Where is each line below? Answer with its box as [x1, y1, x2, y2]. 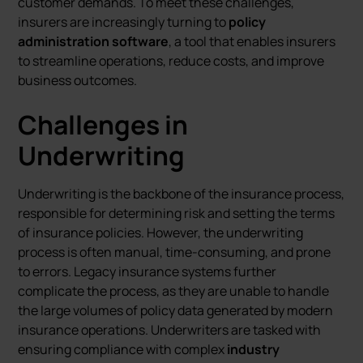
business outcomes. [18, 71, 138, 89]
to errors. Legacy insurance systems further [18, 263, 277, 280]
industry [227, 340, 280, 358]
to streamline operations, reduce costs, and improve [18, 52, 325, 70]
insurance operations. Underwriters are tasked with [18, 321, 322, 339]
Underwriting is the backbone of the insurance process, [18, 185, 345, 203]
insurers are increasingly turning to [18, 13, 229, 31]
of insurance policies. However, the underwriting [18, 224, 304, 241]
